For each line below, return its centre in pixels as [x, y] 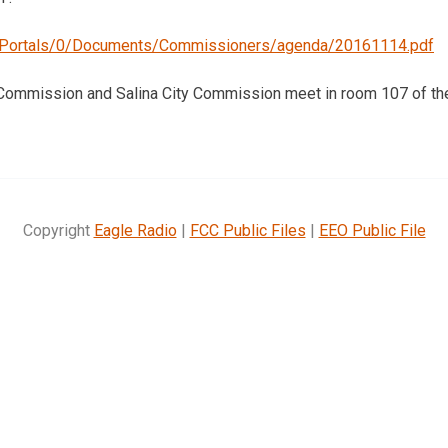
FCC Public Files [247, 230]
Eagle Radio [135, 230]
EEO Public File [372, 230]
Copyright [58, 230]
